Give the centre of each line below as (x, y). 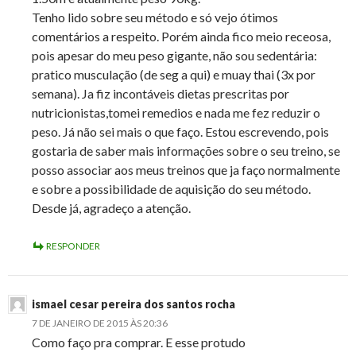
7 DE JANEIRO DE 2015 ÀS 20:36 (100, 323)
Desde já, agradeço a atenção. (111, 208)
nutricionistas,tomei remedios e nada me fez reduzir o (176, 113)
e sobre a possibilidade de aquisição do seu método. (171, 189)
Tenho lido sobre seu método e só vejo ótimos (155, 17)
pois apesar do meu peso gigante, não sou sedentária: (174, 56)
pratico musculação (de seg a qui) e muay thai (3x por (174, 75)
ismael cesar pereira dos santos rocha (133, 304)
